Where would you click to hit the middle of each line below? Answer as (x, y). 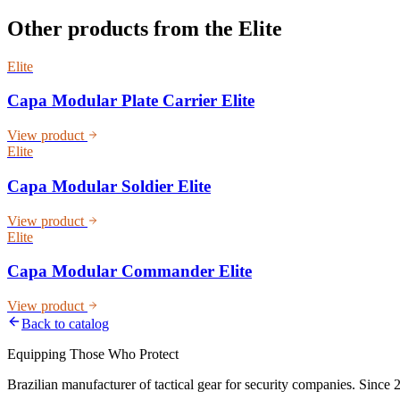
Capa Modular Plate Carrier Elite (131, 101)
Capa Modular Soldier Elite (109, 186)
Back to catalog (65, 323)
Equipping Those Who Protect (93, 354)
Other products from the (120, 28)
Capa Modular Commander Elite (129, 271)
